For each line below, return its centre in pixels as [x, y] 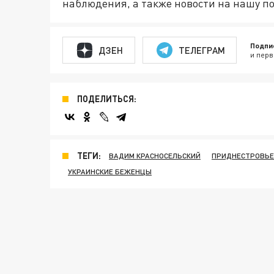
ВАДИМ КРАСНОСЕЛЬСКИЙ [155, 156]
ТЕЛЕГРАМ [202, 50]
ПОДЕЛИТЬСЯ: [107, 99]
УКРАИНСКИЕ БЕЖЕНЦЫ [110, 172]
